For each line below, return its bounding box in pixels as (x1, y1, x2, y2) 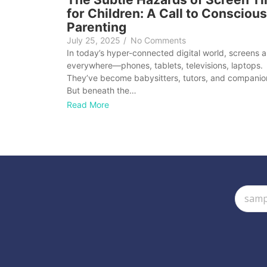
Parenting (67, 20, 126, 35)
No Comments (131, 35, 186, 46)
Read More (67, 100, 109, 110)
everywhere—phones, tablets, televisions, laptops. (67, 60, 263, 71)
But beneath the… (67, 85, 136, 96)
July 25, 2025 (67, 35, 120, 46)
